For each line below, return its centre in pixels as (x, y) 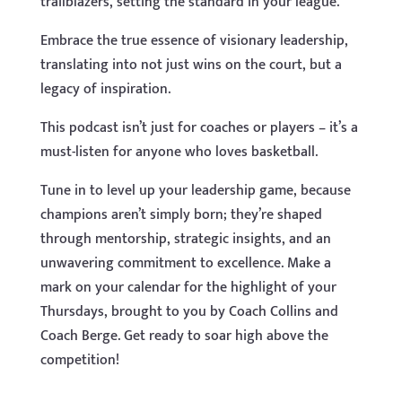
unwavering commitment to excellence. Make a (185, 263)
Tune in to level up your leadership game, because (195, 191)
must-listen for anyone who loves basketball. (179, 152)
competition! (79, 360)
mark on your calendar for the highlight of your (188, 288)
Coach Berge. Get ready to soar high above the (184, 336)
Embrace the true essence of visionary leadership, (194, 41)
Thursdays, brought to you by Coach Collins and (189, 312)
